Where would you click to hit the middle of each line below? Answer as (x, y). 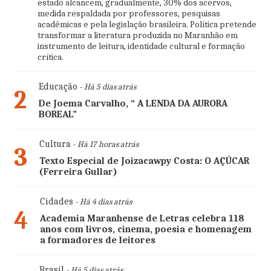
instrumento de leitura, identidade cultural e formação (141, 46)
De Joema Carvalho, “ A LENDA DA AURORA (133, 103)
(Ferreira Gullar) (78, 172)
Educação (58, 87)
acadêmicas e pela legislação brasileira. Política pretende (147, 24)
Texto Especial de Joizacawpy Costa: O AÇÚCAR (144, 161)
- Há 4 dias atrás (102, 202)
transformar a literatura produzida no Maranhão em (137, 35)
